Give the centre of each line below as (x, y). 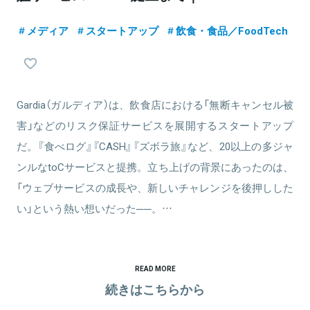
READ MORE (155, 268)
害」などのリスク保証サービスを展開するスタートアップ (155, 125)
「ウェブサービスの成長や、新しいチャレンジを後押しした (155, 188)
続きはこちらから (155, 289)
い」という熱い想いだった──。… (94, 208)
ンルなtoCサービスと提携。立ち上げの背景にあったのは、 (155, 167)
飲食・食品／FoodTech (232, 30)
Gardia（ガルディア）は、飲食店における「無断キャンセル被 (155, 104)
